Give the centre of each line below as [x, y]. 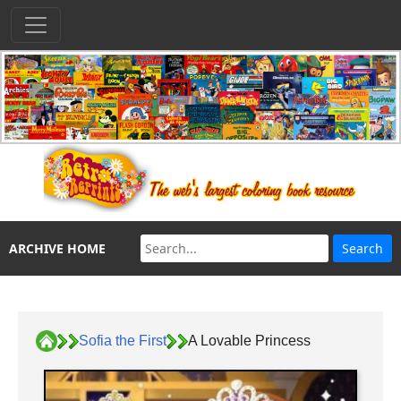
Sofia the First [123, 340]
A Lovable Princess [249, 340]
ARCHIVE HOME [57, 249]
